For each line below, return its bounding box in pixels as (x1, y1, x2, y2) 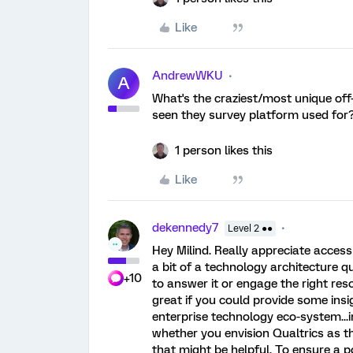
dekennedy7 (152, 221, 218, 236)
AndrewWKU (152, 69, 223, 84)
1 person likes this (175, 143, 273, 158)
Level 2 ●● (228, 223, 273, 235)
